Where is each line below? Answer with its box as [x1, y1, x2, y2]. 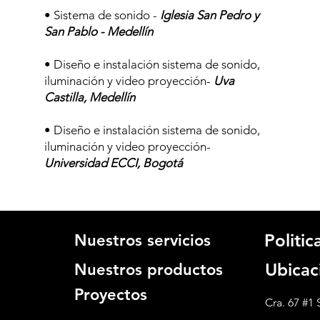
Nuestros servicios [74, 231, 211, 250]
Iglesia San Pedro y [159, 8, 259, 22]
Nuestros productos [74, 260, 223, 279]
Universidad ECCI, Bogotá [44, 156, 183, 170]
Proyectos [74, 285, 147, 304]
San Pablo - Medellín [44, 24, 153, 39]
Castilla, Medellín [44, 90, 135, 104]
